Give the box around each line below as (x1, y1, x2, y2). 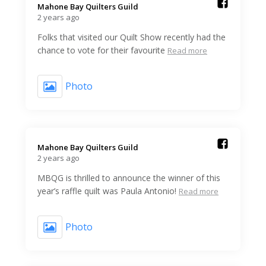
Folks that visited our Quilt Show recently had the (37, 31, 226, 43)
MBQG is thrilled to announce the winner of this (37, 172, 220, 183)
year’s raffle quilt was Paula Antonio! (37, 185, 176, 197)
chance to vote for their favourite (37, 44, 165, 56)
